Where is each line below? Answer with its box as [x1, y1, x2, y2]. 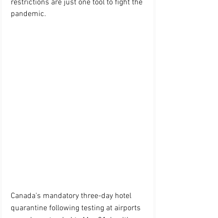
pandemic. [11, 9, 46, 19]
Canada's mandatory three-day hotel [11, 191, 133, 201]
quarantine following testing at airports [11, 203, 143, 214]
